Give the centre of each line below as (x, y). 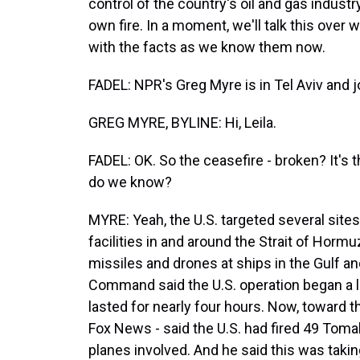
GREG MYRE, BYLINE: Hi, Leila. (182, 123)
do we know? (130, 182)
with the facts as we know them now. (207, 47)
